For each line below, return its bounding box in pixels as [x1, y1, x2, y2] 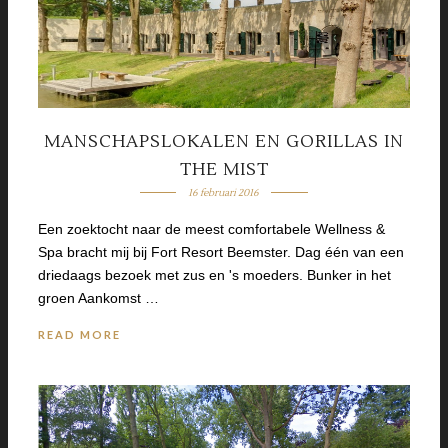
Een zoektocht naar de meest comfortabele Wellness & [38, 220, 385, 237]
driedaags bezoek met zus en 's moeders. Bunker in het [38, 266, 391, 283]
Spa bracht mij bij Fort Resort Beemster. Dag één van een [38, 243, 404, 260]
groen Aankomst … [38, 289, 159, 306]
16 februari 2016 [188, 185, 260, 199]
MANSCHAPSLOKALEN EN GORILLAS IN [44, 130, 404, 153]
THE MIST [179, 158, 269, 181]
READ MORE [38, 327, 121, 341]
